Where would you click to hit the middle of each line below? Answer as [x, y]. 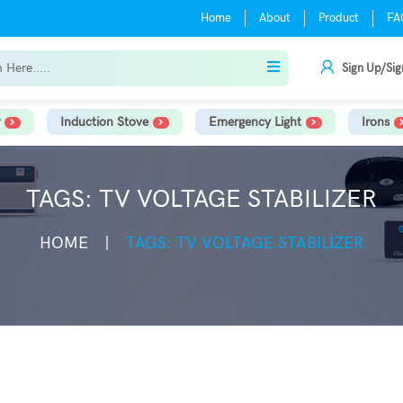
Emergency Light [255, 122]
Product [338, 18]
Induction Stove [104, 122]
